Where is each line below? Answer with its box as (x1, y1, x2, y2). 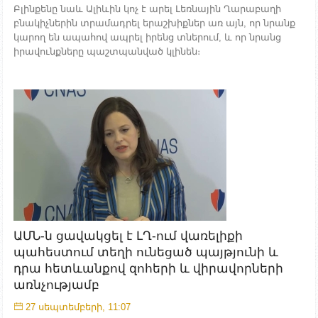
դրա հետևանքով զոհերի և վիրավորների (13, 261, 283, 275)
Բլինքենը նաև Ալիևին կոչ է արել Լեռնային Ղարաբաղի (13, 4, 281, 14)
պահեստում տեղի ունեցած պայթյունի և (13, 245, 278, 259)
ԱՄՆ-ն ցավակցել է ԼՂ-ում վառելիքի (13, 229, 243, 243)
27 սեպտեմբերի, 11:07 (26, 301, 131, 312)
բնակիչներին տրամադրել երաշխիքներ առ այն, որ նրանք (13, 18, 295, 28)
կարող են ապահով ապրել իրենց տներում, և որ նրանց (13, 32, 281, 43)
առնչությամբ (13, 278, 99, 292)
